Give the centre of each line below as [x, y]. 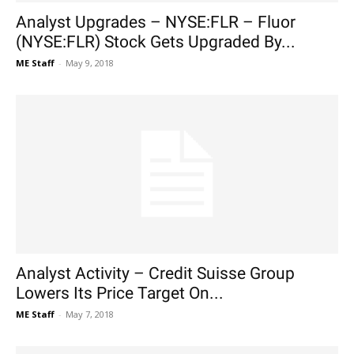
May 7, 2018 [90, 314]
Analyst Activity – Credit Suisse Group [155, 274]
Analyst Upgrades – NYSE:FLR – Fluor [156, 22]
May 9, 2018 [90, 62]
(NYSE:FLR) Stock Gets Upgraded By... [156, 41]
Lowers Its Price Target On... [120, 294]
